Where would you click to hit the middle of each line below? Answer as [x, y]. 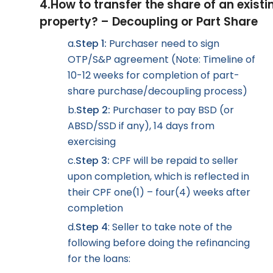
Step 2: [93, 110]
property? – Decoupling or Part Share [149, 21]
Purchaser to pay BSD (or [172, 110]
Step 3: [93, 161]
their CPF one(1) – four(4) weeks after [159, 193]
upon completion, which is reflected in [158, 177]
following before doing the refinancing [159, 243]
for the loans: [99, 259]
